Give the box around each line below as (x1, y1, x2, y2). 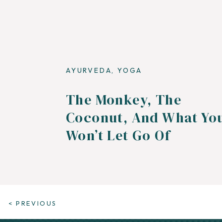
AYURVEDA (66, 66, 112, 75)
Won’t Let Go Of (66, 126, 170, 145)
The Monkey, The (66, 90, 181, 109)
